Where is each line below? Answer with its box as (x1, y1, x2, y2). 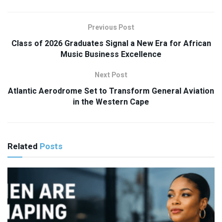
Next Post (95, 70, 127, 81)
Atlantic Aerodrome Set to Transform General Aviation (8, 85, 214, 98)
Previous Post (88, 22, 134, 33)
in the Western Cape (73, 96, 149, 109)
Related (7, 140, 38, 153)
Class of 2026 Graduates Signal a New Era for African (11, 38, 211, 50)
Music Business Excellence (60, 49, 162, 61)
